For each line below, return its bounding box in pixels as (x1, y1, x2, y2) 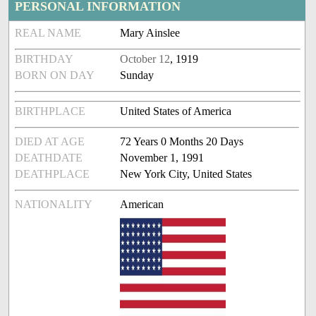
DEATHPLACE (15, 168, 90, 181)
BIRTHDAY (15, 53, 74, 66)
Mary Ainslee (120, 27, 181, 39)
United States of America (120, 105, 232, 118)
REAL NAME (15, 27, 82, 39)
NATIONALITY (15, 198, 93, 211)
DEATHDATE (15, 152, 83, 164)
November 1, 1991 (120, 152, 205, 164)
